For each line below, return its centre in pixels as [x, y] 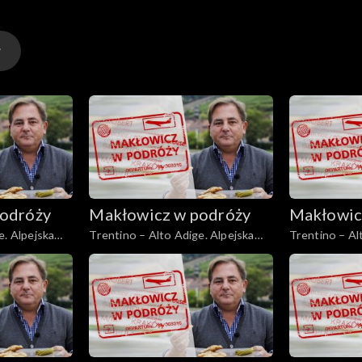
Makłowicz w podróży [170, 215]
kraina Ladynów [130, 252]
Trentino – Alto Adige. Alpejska [172, 235]
